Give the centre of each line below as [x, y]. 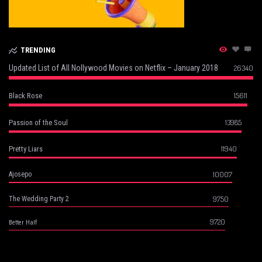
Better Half [23, 222]
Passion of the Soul [38, 122]
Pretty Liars [26, 149]
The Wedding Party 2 [39, 199]
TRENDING [38, 50]
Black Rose [25, 95]
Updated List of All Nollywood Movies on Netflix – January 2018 [113, 68]
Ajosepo [20, 174]
